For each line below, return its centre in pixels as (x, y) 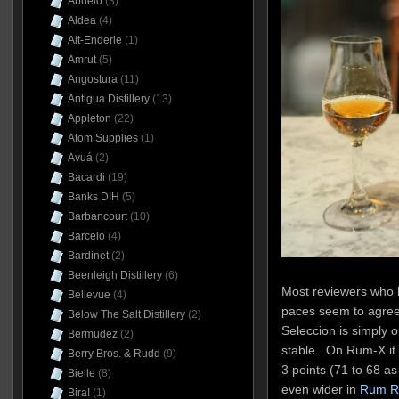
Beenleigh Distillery (114, 275)
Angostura (92, 79)
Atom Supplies (102, 138)
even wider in (320, 390)
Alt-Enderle (94, 40)
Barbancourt (97, 216)
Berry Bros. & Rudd (114, 354)
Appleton (89, 118)
